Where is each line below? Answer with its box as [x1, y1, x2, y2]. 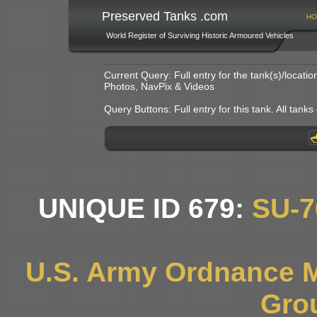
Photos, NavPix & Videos [104, 81, 214, 93]
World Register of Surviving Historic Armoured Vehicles [105, 31, 294, 40]
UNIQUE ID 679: [38, 192, 252, 224]
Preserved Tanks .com [101, 9, 228, 23]
